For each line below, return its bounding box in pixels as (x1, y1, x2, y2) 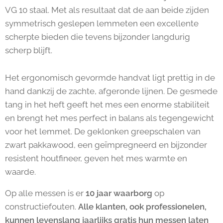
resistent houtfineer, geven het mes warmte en (5, 153, 187, 163)
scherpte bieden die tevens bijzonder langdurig (5, 32, 190, 42)
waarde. (5, 167, 36, 177)
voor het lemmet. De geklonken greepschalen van (5, 126, 201, 136)
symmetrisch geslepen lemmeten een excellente (5, 18, 199, 28)
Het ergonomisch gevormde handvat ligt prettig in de (5, 73, 215, 83)
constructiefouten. (5, 202, 78, 212)
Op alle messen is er (5, 188, 86, 198)
